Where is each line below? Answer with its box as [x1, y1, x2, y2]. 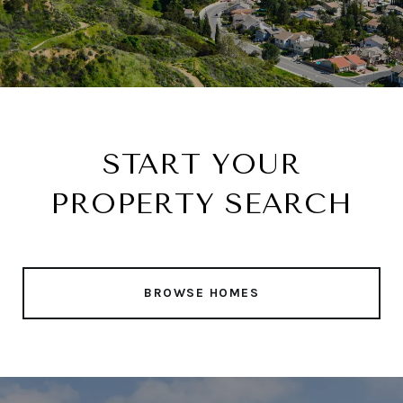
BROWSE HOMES [144, 284, 259, 300]
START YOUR [102, 147, 301, 181]
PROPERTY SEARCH [50, 186, 353, 220]
